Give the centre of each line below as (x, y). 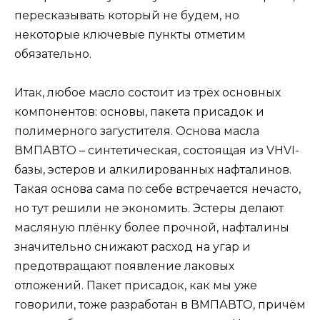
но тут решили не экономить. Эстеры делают (149, 209)
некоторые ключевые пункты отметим (130, 35)
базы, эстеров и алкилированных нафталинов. (153, 170)
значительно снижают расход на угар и (132, 247)
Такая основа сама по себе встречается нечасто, (157, 189)
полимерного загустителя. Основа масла (137, 131)
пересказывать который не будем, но (127, 16)
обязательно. (53, 54)
